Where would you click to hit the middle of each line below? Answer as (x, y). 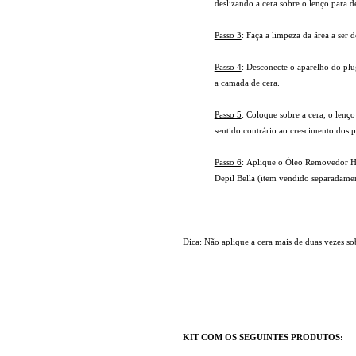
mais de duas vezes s (312, 242)
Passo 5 (228, 115)
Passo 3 (228, 35)
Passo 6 (228, 163)
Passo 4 (228, 67)
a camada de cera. (247, 83)
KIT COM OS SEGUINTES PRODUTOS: (263, 337)
